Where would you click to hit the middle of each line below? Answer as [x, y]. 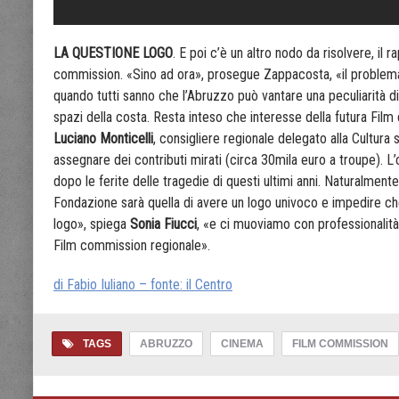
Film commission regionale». [132, 246]
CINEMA [242, 344]
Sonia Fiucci [163, 224]
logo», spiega [92, 224]
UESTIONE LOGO [126, 53]
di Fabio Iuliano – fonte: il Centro [143, 285]
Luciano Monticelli [103, 139]
